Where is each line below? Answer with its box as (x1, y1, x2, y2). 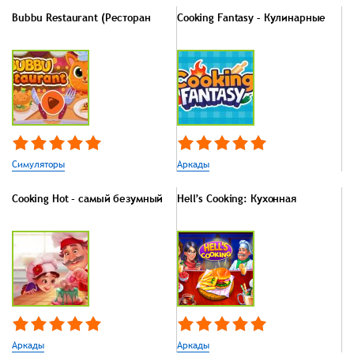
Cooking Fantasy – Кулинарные (177, 10, 326, 25)
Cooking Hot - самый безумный (12, 191, 164, 206)
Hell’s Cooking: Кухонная (177, 191, 296, 206)
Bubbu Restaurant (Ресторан (12, 10, 151, 25)
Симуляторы (12, 157, 65, 172)
